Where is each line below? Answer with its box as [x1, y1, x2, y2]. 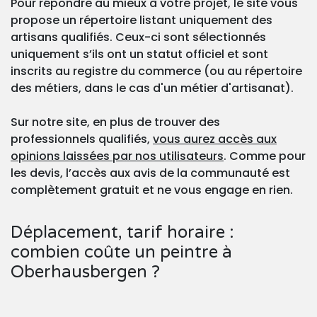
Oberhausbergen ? [11, 262, 160, 283]
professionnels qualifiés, [11, 131, 153, 148]
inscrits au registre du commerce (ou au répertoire [11, 63, 302, 80]
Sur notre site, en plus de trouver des [11, 114, 220, 131]
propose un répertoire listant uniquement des [11, 12, 272, 29]
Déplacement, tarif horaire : [11, 222, 234, 243]
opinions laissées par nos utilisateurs [11, 148, 224, 165]
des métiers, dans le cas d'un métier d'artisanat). [11, 80, 294, 97]
